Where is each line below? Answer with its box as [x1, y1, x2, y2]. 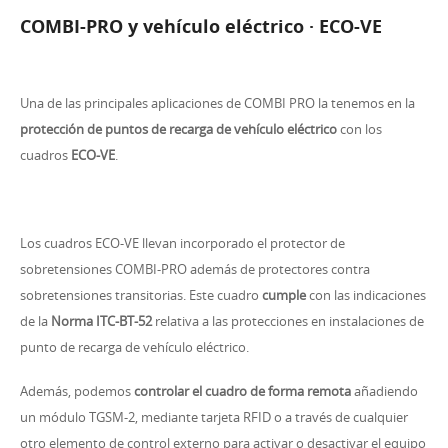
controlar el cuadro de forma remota [134, 381, 351, 400]
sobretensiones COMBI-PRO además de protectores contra [20, 259, 370, 278]
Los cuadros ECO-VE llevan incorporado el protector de [20, 233, 345, 252]
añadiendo [351, 381, 418, 400]
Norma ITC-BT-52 [51, 311, 152, 330]
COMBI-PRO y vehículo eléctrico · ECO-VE [20, 13, 382, 39]
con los [337, 119, 382, 138]
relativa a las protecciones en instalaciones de [152, 311, 424, 330]
